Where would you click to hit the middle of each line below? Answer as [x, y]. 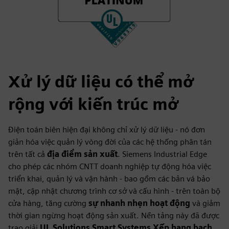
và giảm [205, 203]
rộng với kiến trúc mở [93, 104]
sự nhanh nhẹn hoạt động [139, 203]
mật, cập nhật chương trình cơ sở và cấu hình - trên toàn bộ [114, 191]
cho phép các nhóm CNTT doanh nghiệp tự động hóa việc [110, 166]
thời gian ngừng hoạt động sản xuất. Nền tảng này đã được [114, 215]
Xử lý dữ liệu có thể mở [100, 82]
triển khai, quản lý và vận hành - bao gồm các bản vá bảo [109, 179]
